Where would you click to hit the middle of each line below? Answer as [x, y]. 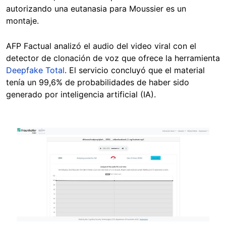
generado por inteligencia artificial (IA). [81, 95]
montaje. [22, 21]
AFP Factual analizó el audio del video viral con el [101, 46]
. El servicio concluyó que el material [135, 70]
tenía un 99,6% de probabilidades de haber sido [98, 82]
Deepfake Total [35, 70]
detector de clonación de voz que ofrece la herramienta [113, 58]
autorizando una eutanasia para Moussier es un [96, 9]
